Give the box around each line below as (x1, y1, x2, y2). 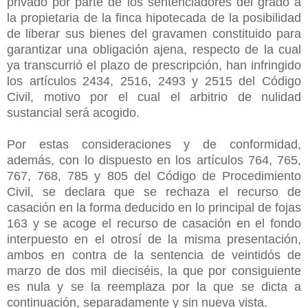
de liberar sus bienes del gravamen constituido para (7, 26, 301, 41)
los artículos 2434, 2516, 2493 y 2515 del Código (7, 74, 301, 88)
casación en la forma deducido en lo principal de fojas (7, 200, 301, 214)
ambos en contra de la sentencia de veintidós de (7, 247, 301, 262)
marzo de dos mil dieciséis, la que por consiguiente (7, 263, 301, 278)
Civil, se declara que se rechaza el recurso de (7, 184, 301, 199)
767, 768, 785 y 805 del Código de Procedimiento (7, 168, 301, 183)
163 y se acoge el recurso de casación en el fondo (7, 216, 301, 230)
